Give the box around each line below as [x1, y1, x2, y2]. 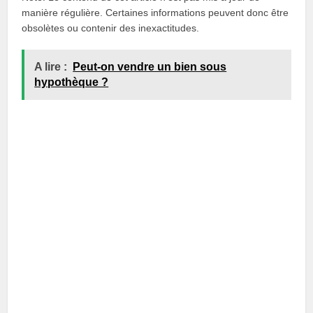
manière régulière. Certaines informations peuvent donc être [22, 7, 289, 18]
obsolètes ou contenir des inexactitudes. [22, 22, 200, 34]
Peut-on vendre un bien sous [73, 61, 227, 73]
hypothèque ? [34, 76, 109, 88]
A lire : [34, 61, 68, 73]
